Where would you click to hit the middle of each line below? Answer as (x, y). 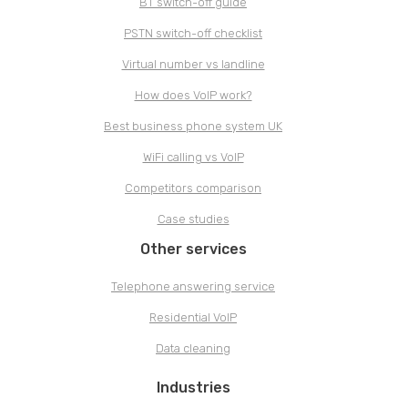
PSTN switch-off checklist (193, 33)
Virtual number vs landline (193, 64)
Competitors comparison (193, 188)
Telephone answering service (193, 286)
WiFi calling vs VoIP (193, 157)
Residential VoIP (193, 317)
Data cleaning (193, 348)
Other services (193, 249)
